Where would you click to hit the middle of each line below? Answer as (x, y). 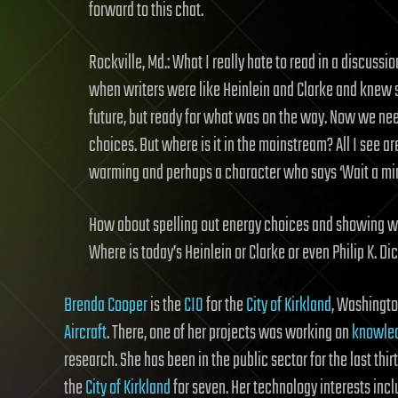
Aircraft (85, 333)
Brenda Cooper (106, 306)
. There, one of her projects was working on (229, 333)
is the (166, 306)
